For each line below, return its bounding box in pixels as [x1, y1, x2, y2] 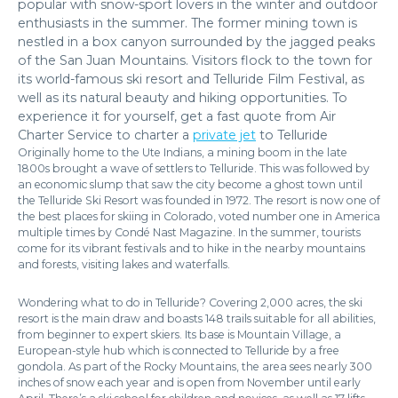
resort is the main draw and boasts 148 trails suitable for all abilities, [18, 312, 376, 326]
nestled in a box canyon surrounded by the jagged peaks [18, 34, 375, 51]
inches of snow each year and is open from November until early [18, 376, 361, 390]
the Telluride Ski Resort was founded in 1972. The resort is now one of [18, 194, 380, 208]
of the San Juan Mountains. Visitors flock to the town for [18, 52, 372, 69]
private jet [193, 127, 256, 144]
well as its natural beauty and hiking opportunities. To [18, 90, 347, 107]
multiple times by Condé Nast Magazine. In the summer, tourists [18, 226, 361, 240]
